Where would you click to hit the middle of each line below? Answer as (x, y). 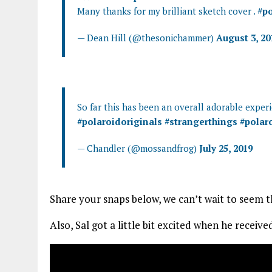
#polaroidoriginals (120, 121)
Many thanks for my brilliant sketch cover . (167, 11)
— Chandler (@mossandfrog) (138, 148)
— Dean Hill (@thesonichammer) (147, 37)
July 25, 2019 (226, 148)
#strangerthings (201, 121)
